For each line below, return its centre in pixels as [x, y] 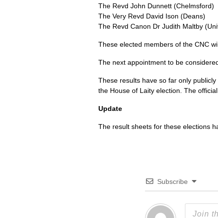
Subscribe [173, 182]
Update [110, 109]
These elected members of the [146, 44]
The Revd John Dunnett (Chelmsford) [156, 6]
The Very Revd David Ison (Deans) [152, 16]
